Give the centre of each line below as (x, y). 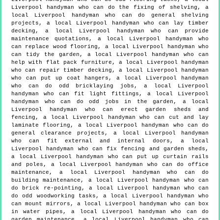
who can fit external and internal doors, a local (110, 141)
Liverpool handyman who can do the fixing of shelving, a (110, 7)
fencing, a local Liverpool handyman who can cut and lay (110, 117)
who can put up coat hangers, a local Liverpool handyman (110, 78)
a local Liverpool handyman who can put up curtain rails (110, 156)
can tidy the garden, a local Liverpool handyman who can (110, 54)
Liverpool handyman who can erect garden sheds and (110, 109)
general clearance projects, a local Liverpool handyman (110, 133)
